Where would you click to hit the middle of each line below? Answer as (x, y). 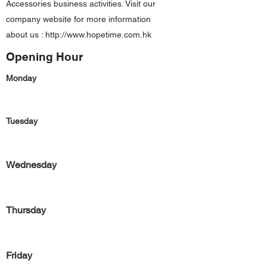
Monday (21, 78)
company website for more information (78, 19)
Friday (19, 255)
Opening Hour (44, 57)
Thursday (26, 210)
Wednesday (31, 165)
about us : (26, 35)
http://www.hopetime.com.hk (98, 35)
